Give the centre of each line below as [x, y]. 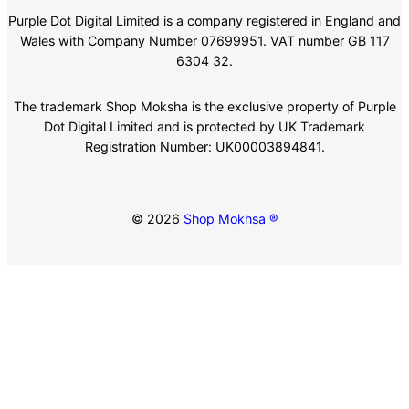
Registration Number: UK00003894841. [204, 147]
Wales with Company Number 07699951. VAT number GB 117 [204, 40]
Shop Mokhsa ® [231, 219]
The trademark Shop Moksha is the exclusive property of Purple [204, 107]
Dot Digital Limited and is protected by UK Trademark [204, 127]
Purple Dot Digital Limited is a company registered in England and [204, 20]
